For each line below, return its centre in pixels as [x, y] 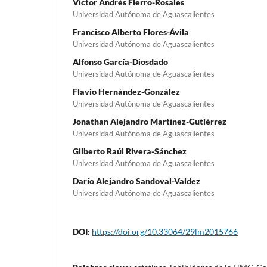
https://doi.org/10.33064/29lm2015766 [165, 231]
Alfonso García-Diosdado [120, 61]
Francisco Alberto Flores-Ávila [131, 32]
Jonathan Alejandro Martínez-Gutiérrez [150, 121]
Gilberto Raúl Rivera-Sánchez [130, 151]
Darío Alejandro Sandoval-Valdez [136, 181]
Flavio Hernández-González [126, 91]
